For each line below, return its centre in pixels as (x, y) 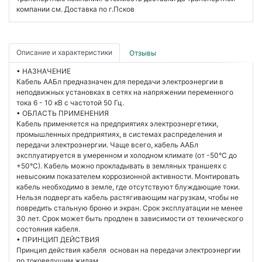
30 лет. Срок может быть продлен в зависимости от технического (130, 219)
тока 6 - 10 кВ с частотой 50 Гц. (70, 103)
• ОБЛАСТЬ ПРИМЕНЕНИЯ (63, 113)
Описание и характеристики (64, 53)
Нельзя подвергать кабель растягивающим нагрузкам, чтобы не (127, 198)
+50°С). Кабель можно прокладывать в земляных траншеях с (122, 166)
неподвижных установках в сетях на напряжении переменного (125, 92)
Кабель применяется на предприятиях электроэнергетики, (117, 124)
